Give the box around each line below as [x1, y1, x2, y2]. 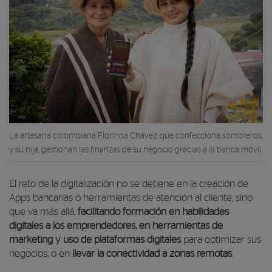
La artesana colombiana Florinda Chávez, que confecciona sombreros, [9, 131, 263, 140]
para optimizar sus [181, 234, 261, 245]
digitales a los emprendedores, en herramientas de [9, 220, 223, 231]
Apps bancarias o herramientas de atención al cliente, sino [9, 192, 253, 203]
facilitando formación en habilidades [78, 206, 229, 217]
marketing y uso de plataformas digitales [9, 234, 181, 245]
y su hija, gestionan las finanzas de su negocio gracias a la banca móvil [9, 145, 261, 154]
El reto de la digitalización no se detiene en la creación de [9, 178, 248, 189]
